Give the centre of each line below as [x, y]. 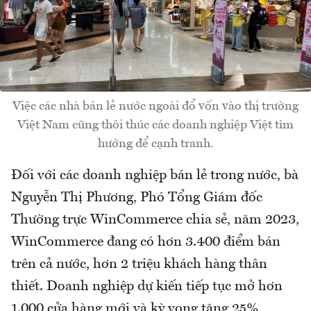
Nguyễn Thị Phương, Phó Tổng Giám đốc [137, 198]
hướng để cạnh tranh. [155, 144]
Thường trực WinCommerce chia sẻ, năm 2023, [155, 220]
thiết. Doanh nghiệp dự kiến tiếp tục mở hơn [147, 287]
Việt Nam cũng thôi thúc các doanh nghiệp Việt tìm [155, 125]
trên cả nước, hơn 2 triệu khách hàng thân [139, 265]
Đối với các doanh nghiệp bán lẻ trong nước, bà [155, 176]
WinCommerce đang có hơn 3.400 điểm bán [146, 243]
